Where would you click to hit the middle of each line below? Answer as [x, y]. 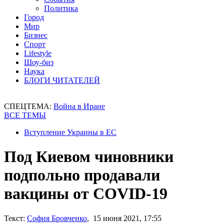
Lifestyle [38, 53]
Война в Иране [79, 106]
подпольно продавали [82, 175]
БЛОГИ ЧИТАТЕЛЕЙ [62, 80]
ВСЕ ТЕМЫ [25, 115]
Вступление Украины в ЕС [70, 132]
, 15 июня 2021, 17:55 [124, 218]
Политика [61, 8]
